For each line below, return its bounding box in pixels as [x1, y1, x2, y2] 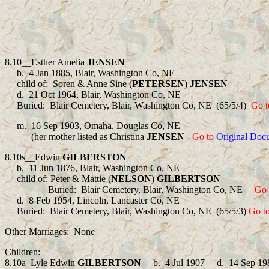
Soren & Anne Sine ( [53, 79, 132, 89]
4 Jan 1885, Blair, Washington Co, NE [29, 68, 175, 78]
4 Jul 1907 [165, 258, 205, 268]
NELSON [111, 174, 151, 184]
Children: [5, 247, 40, 257]
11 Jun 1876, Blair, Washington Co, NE [29, 163, 180, 173]
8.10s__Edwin [5, 152, 62, 162]
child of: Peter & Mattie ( [17, 174, 111, 184]
